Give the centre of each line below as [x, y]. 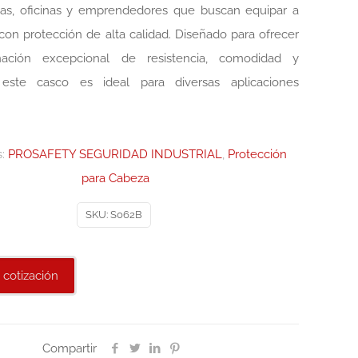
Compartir [70, 348]
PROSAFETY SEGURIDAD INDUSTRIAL [115, 154]
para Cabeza [115, 178]
